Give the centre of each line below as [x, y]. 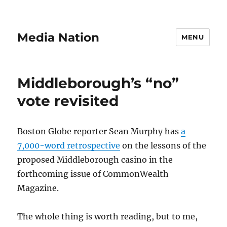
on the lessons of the [163, 145]
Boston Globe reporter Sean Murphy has [99, 131]
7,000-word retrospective [69, 145]
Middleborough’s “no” [98, 83]
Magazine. [38, 188]
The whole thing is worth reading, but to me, [108, 216]
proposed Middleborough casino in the [95, 160]
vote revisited [68, 101]
